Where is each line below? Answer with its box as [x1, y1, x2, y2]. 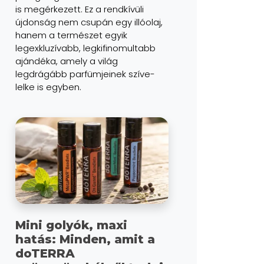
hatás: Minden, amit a [15, 232, 155, 246]
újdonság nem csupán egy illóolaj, [15, 16, 163, 29]
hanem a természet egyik [15, 29, 127, 42]
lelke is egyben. [15, 81, 81, 94]
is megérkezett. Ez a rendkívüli [15, 3, 144, 16]
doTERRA [15, 246, 75, 260]
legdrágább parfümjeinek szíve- [15, 68, 155, 81]
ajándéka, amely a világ [15, 55, 118, 68]
